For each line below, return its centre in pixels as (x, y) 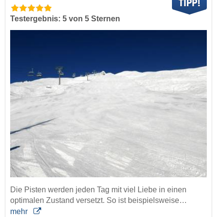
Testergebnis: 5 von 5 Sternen (65, 18)
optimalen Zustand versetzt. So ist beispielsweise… (99, 200)
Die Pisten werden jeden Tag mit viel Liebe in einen (98, 190)
